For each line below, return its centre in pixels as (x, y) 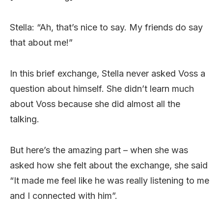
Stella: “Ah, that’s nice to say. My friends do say (106, 27)
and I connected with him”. (64, 195)
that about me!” (41, 42)
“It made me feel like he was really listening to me (110, 180)
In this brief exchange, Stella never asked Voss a (108, 73)
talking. (25, 119)
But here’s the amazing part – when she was (99, 150)
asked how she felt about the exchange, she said (109, 165)
